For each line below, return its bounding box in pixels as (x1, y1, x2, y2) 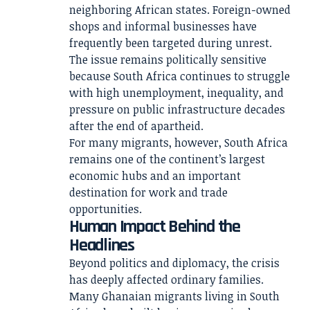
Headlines (69, 234, 135, 257)
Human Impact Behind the (69, 215, 240, 238)
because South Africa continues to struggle (69, 69, 290, 84)
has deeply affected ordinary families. (69, 272, 264, 287)
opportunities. (69, 201, 142, 217)
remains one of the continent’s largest (69, 152, 265, 167)
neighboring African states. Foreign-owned (69, 2, 291, 17)
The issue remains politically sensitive (69, 52, 266, 67)
